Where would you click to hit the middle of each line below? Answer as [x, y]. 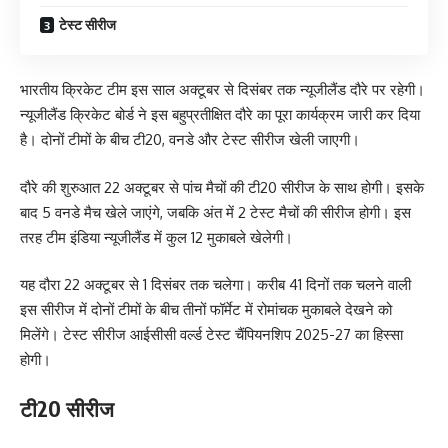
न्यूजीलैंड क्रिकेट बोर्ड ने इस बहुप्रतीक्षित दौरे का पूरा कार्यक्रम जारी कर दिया [220, 114]
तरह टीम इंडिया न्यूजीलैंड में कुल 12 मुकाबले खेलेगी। [156, 237]
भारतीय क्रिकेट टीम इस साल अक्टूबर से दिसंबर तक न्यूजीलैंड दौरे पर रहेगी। [222, 89]
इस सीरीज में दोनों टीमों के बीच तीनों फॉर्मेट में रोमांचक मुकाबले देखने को [206, 309]
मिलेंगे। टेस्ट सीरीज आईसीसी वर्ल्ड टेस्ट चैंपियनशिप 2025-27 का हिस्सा [211, 334]
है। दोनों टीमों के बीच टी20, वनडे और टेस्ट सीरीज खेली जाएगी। [190, 139]
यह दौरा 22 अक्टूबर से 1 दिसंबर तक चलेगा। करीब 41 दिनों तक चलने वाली [215, 284]
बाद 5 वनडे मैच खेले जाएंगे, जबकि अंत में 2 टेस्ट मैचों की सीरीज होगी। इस [215, 212]
